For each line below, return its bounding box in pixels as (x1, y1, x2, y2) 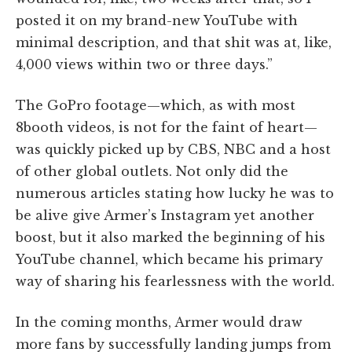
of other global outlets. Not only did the (16, 163, 288, 179)
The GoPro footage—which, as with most (16, 97, 295, 113)
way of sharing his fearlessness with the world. (16, 273, 335, 289)
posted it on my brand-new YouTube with (16, 12, 298, 28)
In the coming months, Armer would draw (16, 313, 302, 330)
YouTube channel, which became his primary (16, 251, 323, 267)
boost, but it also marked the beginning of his (16, 229, 325, 245)
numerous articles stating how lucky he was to (16, 185, 334, 201)
